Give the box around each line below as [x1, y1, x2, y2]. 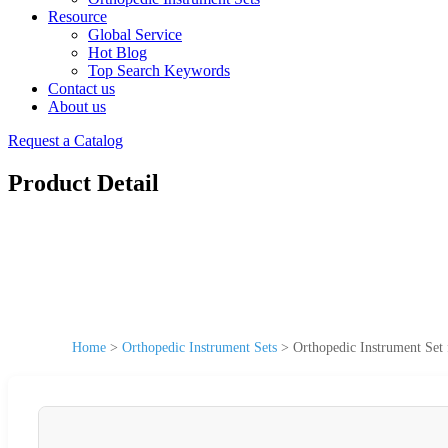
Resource [48, 8, 107, 25]
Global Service [88, 26, 182, 43]
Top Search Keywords [88, 62, 230, 79]
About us [48, 98, 106, 115]
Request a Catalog [8, 132, 123, 149]
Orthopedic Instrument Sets [122, 339, 277, 355]
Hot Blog [88, 44, 147, 61]
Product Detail [8, 169, 159, 196]
